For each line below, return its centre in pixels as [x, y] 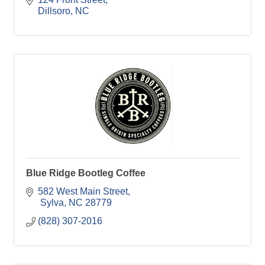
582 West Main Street [83, 191]
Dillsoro [54, 11]
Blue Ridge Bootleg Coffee [86, 173]
